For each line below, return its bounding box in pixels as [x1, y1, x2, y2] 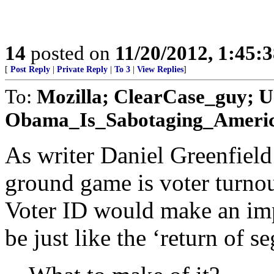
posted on [26, 42, 115, 64]
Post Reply [10, 65, 50, 74]
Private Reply [57, 65, 108, 74]
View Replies [137, 65, 183, 74]
